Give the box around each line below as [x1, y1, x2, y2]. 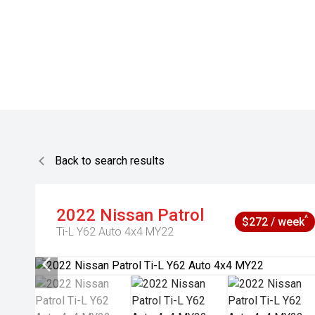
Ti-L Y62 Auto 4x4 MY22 [56, 225, 174, 238]
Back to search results [55, 154, 165, 167]
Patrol [157, 205, 204, 225]
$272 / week [242, 215, 305, 229]
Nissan [100, 205, 153, 225]
